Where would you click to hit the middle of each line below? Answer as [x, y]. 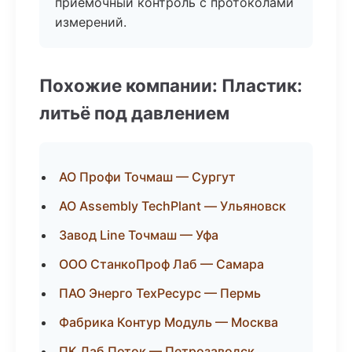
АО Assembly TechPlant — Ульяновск [172, 206]
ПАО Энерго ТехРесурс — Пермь [160, 293]
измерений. [91, 22]
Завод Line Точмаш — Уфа [139, 235]
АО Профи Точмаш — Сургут [147, 177]
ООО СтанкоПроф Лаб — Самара [161, 264]
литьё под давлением [134, 113]
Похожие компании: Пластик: [171, 85]
